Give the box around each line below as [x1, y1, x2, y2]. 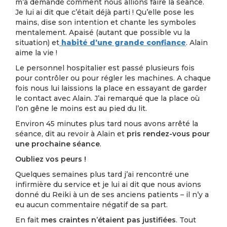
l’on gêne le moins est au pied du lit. [15, 104, 147, 113]
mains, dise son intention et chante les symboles [15, 18, 196, 27]
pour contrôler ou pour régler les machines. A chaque [15, 73, 211, 83]
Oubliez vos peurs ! [15, 155, 86, 164]
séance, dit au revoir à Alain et [15, 129, 127, 138]
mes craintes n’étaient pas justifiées [41, 215, 176, 224]
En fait [15, 215, 41, 224]
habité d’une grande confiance [59, 38, 186, 47]
